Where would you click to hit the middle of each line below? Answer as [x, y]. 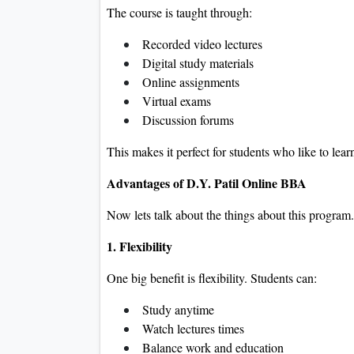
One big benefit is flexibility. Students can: [212, 278]
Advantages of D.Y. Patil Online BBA [207, 183]
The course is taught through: [179, 13]
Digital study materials [196, 63]
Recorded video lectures [200, 44]
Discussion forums [186, 120]
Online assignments [189, 82]
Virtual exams [175, 101]
